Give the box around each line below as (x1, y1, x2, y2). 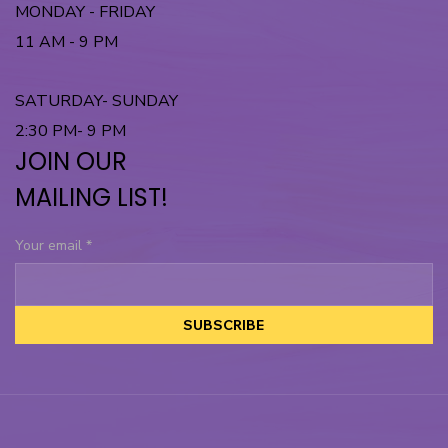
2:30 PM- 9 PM (15, 120, 126, 143)
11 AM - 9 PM (15, 31, 118, 53)
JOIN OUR (15, 145, 127, 179)
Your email (15, 236, 82, 256)
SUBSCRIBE (183, 316, 265, 335)
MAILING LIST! (15, 181, 168, 215)
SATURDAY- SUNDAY (15, 90, 178, 113)
